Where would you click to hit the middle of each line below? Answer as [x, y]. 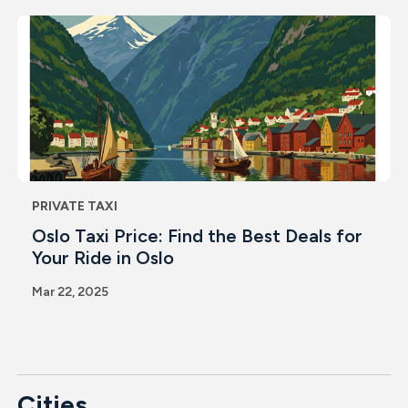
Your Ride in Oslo [102, 257]
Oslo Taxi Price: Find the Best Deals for [197, 235]
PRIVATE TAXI [74, 206]
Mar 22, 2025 [70, 291]
